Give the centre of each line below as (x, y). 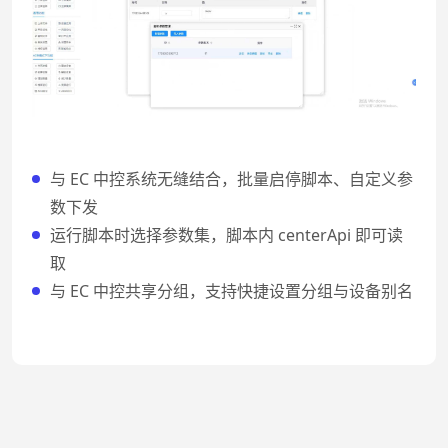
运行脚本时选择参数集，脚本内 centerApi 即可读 (226, 234)
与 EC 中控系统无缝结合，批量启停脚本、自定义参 (231, 178)
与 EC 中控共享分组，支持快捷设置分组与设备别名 (231, 290)
